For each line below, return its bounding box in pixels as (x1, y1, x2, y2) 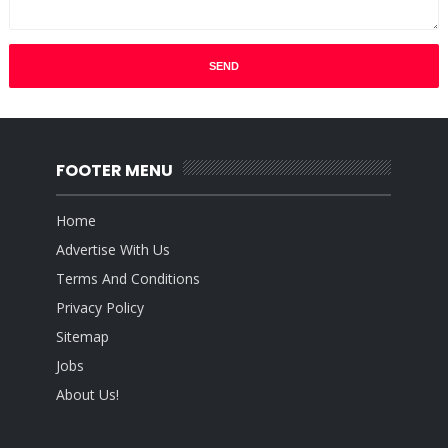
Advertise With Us (56, 239, 171, 259)
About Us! (56, 384, 120, 404)
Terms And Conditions (56, 268, 201, 288)
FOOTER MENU (56, 159, 174, 182)
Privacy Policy (56, 297, 145, 317)
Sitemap (56, 326, 110, 346)
